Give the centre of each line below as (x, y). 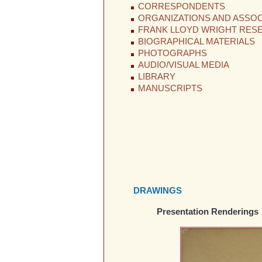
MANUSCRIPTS (170, 89)
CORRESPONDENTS (181, 7)
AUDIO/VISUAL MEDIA (183, 65)
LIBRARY (156, 77)
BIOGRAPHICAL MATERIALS (196, 42)
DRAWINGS (158, 190)
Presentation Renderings (208, 212)
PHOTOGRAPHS (172, 54)
